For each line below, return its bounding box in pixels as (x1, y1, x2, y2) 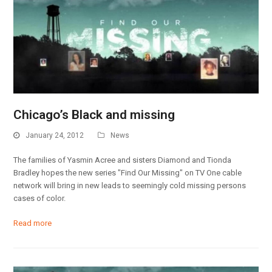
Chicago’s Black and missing (13, 107, 175, 122)
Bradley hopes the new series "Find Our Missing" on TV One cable (13, 168, 242, 178)
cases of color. (13, 194, 66, 203)
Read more (13, 219, 52, 228)
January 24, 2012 (25, 131, 84, 140)
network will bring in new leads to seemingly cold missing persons (13, 181, 246, 191)
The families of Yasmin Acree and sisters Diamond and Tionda (13, 155, 232, 165)
